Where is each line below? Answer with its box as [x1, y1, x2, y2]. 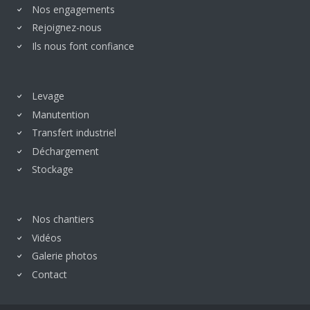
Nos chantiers [32, 212, 94, 226]
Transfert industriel [32, 126, 116, 140]
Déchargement [32, 144, 99, 158]
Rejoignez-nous [32, 21, 102, 35]
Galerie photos [32, 249, 98, 263]
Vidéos [32, 230, 62, 244]
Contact [32, 267, 67, 281]
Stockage [32, 163, 73, 176]
